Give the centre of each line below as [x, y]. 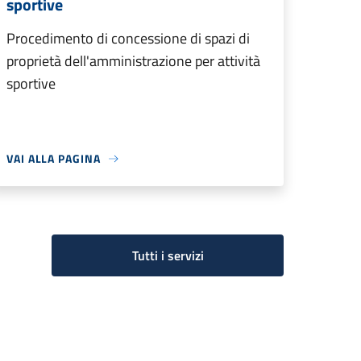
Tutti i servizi [168, 255]
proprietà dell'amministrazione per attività [133, 61]
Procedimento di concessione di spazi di [128, 38]
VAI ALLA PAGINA [54, 158]
